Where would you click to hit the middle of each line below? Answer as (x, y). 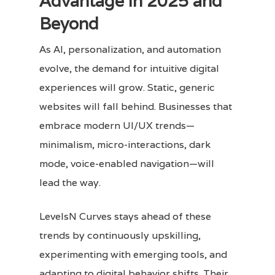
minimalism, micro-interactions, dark (125, 144)
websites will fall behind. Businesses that (136, 106)
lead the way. (70, 182)
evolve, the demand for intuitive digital (129, 68)
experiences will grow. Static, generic (127, 87)
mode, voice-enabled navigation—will (127, 163)
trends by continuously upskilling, (120, 235)
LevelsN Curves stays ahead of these (125, 216)
